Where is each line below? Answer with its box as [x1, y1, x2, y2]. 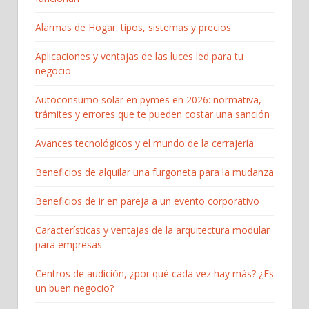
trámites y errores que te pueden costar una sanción [35, 107, 270, 121]
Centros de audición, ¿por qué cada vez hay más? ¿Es [35, 266, 274, 280]
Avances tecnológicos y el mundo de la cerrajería [35, 136, 254, 150]
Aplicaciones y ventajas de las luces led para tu [35, 49, 243, 63]
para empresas [35, 237, 102, 251]
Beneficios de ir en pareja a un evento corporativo [35, 194, 259, 208]
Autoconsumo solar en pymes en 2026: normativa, [35, 92, 261, 106]
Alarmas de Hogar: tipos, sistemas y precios [35, 20, 231, 34]
